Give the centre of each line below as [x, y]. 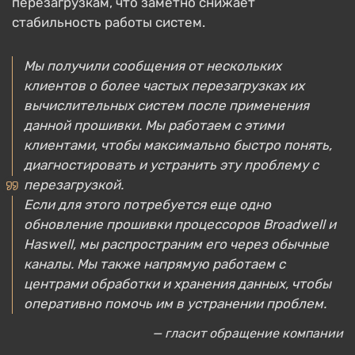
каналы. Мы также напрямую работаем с [155, 264]
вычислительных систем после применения [166, 105]
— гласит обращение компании [248, 333]
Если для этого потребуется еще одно [147, 204]
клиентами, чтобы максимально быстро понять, [178, 145]
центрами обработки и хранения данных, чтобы [177, 284]
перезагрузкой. [74, 185]
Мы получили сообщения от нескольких [153, 66]
